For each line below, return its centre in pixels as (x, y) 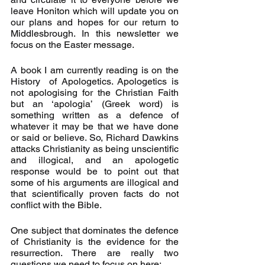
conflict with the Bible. (56, 205)
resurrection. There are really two (95, 253)
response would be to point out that (95, 171)
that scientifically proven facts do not (95, 194)
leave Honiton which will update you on (95, 11)
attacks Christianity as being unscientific (95, 149)
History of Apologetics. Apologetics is (95, 81)
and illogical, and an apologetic (95, 160)
